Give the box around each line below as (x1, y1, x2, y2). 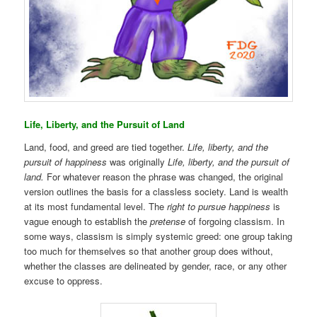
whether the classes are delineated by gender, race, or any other (24, 258, 287, 272)
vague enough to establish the (24, 214, 151, 228)
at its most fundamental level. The (24, 199, 168, 213)
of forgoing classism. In (185, 214, 285, 228)
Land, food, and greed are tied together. (24, 139, 188, 154)
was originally (107, 154, 168, 168)
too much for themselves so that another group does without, (24, 243, 274, 258)
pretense (150, 214, 186, 228)
